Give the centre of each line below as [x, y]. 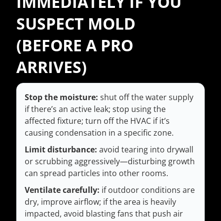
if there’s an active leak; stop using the [95, 109]
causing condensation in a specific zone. [99, 133]
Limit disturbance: [61, 150]
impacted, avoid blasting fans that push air [104, 214]
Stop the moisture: [61, 97]
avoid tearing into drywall [145, 150]
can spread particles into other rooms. [96, 173]
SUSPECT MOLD [76, 24]
